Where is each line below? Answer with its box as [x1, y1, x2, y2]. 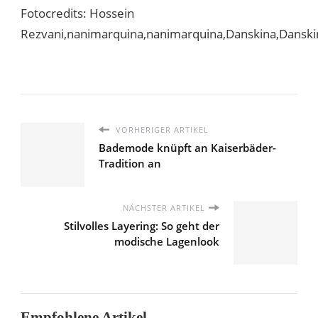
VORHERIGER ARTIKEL [113, 124, 209, 135]
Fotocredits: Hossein [21, 4, 134, 21]
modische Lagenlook [114, 234, 219, 248]
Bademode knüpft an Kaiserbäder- [99, 140, 276, 155]
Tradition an [99, 155, 161, 170]
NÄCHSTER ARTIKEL [123, 202, 205, 213]
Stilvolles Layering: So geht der [64, 218, 219, 233]
